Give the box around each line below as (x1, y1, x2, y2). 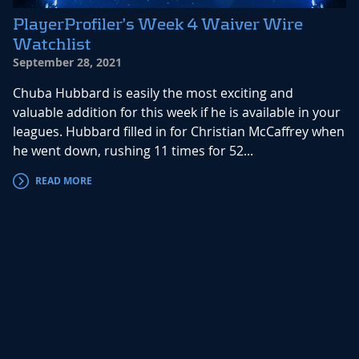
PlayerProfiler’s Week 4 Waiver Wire (13, 15, 303, 34)
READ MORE (35, 174, 92, 188)
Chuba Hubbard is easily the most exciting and (13, 84, 293, 103)
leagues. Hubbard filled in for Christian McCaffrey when (13, 123, 345, 141)
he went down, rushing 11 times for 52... (13, 142, 253, 160)
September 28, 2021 (13, 54, 122, 71)
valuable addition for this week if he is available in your (13, 103, 341, 122)
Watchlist (13, 35, 91, 54)
